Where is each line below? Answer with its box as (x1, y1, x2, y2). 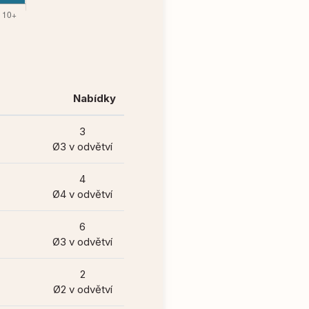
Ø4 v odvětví (52, 188, 112, 201)
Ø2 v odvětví (52, 283, 112, 296)
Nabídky (73, 92, 116, 105)
